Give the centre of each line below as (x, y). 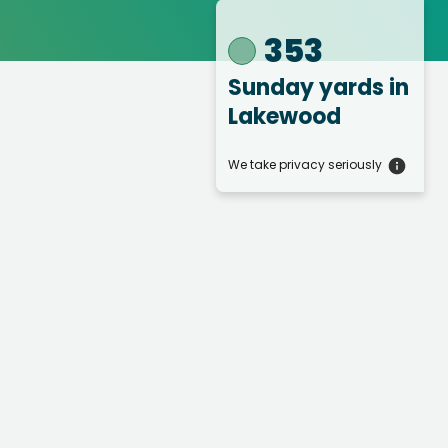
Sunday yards (308, 88)
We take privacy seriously (305, 165)
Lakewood (284, 117)
